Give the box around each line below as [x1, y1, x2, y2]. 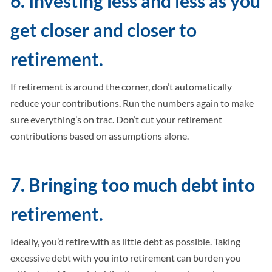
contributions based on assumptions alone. [10, 130, 189, 142]
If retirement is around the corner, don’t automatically [10, 81, 233, 93]
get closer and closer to [10, 19, 197, 41]
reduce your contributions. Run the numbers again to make [10, 97, 254, 109]
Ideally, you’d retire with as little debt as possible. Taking [10, 236, 241, 248]
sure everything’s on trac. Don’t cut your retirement [10, 114, 223, 126]
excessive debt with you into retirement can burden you [10, 252, 242, 264]
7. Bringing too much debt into [10, 174, 256, 196]
